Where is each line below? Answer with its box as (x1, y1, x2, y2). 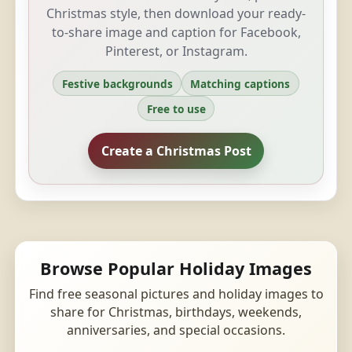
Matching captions (190, 75, 291, 91)
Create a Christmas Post (101, 141, 251, 159)
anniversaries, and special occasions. (67, 321, 285, 339)
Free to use (146, 101, 206, 116)
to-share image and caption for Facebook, (51, 24, 301, 42)
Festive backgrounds (61, 75, 173, 91)
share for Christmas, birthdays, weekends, (50, 302, 302, 321)
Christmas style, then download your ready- (46, 5, 306, 23)
